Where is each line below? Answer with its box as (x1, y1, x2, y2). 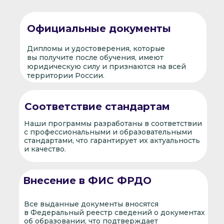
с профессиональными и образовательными (23, 127, 192, 136)
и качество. (23, 144, 66, 153)
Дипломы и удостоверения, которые (26, 44, 165, 53)
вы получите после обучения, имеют (26, 53, 163, 62)
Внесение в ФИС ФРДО (22, 174, 151, 186)
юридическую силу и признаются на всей (26, 62, 186, 71)
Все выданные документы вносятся (23, 199, 158, 208)
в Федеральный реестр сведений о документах (23, 208, 205, 217)
